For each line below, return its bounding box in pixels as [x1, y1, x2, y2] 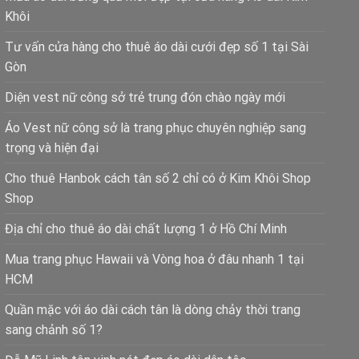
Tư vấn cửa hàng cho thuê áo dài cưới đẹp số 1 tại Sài [5, 39, 309, 55]
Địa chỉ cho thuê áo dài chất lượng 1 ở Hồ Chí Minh [5, 221, 287, 237]
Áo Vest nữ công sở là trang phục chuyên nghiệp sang [5, 120, 306, 136]
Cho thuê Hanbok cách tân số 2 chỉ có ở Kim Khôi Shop [5, 171, 311, 187]
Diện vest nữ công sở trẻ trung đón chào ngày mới [5, 90, 285, 106]
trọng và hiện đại [5, 140, 99, 156]
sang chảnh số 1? [5, 322, 103, 338]
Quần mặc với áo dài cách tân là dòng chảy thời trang [5, 302, 301, 318]
